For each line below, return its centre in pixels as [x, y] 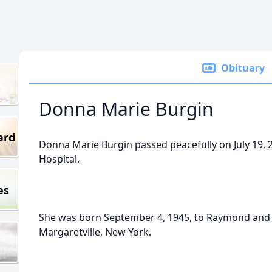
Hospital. [59, 159]
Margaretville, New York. [95, 232]
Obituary [243, 68]
